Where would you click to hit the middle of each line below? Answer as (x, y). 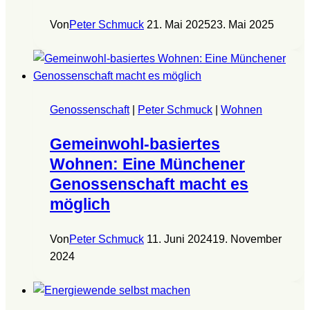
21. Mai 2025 (179, 24)
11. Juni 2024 (180, 239)
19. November (247, 239)
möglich (80, 204)
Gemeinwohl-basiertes (135, 144)
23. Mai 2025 (242, 24)
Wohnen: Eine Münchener (147, 164)
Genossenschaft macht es (149, 184)
